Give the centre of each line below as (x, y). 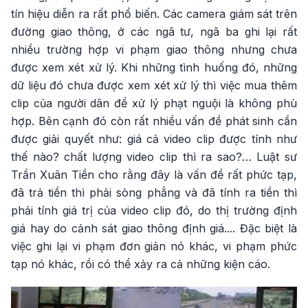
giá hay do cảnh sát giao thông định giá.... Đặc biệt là (154, 228)
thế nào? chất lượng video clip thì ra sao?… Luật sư (154, 156)
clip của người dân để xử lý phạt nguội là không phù (154, 103)
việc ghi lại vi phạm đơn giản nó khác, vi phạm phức (154, 246)
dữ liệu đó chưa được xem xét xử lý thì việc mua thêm (154, 85)
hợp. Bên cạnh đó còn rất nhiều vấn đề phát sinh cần (154, 121)
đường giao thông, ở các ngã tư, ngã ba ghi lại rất (154, 31)
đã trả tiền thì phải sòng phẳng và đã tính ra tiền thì (154, 192)
